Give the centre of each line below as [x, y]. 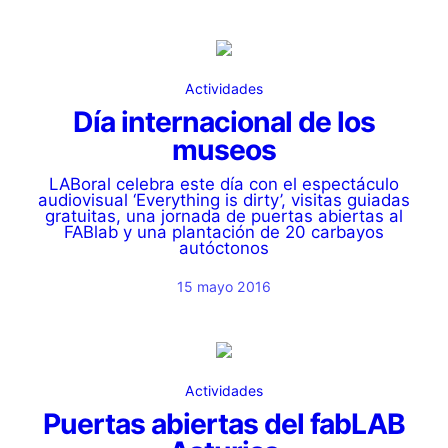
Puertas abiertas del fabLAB [224, 424]
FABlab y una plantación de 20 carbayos [224, 232]
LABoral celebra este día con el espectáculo [224, 184]
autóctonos [224, 248]
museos [224, 150]
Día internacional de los [224, 122]
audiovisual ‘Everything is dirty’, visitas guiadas [224, 200]
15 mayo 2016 [224, 286]
